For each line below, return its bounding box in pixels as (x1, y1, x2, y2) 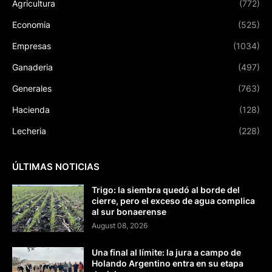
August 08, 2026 (92, 221, 148, 231)
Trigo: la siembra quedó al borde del (92, 185, 240, 195)
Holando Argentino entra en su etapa (92, 258, 243, 269)
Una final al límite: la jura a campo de (92, 247, 241, 258)
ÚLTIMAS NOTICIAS (12, 161, 100, 173)
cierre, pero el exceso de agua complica (92, 195, 255, 206)
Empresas (12, 41, 51, 52)
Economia (12, 19, 50, 30)
